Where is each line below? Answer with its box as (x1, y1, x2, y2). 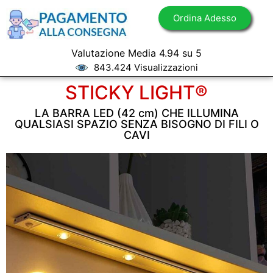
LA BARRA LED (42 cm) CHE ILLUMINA (34, 107, 239, 119)
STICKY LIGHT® (65, 81, 208, 104)
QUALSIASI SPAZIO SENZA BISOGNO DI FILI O (14, 118, 259, 130)
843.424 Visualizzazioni (93, 62, 198, 73)
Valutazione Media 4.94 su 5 (71, 47, 202, 59)
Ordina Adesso (173, 12, 236, 24)
